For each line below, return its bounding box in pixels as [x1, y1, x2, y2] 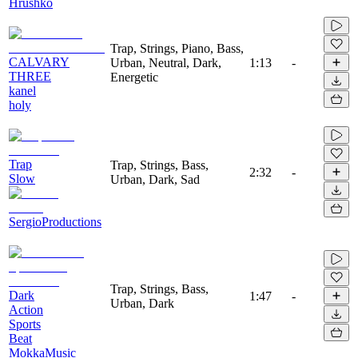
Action [9, 302, 43, 316]
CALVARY [9, 54, 70, 69]
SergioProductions [9, 214, 101, 229]
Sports [9, 316, 41, 331]
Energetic [110, 70, 158, 84]
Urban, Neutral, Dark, [110, 55, 221, 70]
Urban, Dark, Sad [110, 172, 200, 186]
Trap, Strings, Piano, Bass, [110, 41, 244, 55]
